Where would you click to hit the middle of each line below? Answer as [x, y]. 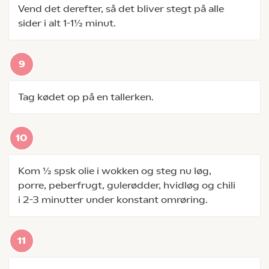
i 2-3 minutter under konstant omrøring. [113, 200]
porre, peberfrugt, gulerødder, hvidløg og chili [127, 185]
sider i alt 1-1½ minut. [67, 23]
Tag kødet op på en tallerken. [86, 97]
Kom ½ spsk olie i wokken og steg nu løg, [115, 171]
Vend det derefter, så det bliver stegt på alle [121, 9]
